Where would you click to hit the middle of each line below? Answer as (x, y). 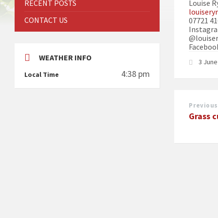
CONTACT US (46, 20)
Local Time (42, 75)
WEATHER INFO (65, 58)
